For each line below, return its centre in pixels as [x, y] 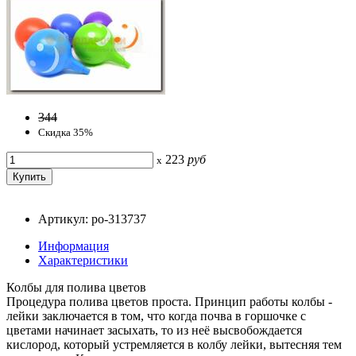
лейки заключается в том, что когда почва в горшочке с [156, 315]
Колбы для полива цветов [76, 287]
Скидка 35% [66, 132]
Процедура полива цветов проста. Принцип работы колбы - [169, 301]
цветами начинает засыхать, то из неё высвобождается [154, 330]
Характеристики [83, 260]
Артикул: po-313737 [92, 219]
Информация [74, 246]
